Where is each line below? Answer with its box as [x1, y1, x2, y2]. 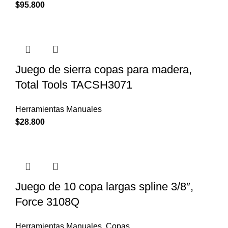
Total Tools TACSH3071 [15, 78, 132, 91]
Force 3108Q [15, 195, 79, 208]
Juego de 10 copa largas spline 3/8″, [15, 180, 193, 193]
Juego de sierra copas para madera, [15, 63, 192, 76]
